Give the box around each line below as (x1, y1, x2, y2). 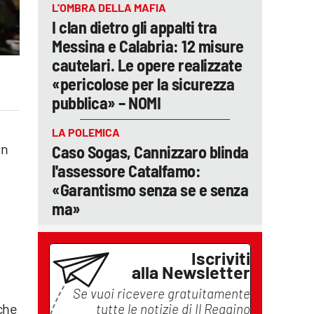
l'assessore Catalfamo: (52, 161, 200, 181)
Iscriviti (191, 247, 250, 268)
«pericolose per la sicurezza (52, 74, 234, 94)
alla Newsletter (132, 261, 250, 282)
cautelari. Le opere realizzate (52, 55, 242, 75)
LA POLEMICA (52, 125, 120, 139)
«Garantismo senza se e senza (52, 179, 248, 200)
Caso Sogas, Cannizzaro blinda (52, 142, 249, 162)
